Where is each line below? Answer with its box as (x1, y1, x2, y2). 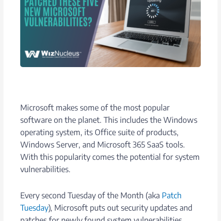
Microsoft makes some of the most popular (20, 102, 170, 112)
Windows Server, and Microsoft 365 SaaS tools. (20, 139, 185, 149)
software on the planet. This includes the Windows (20, 114, 198, 125)
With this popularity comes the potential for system (20, 151, 200, 162)
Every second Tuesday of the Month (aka (20, 190, 162, 200)
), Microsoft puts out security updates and (48, 202, 193, 213)
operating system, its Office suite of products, (20, 127, 179, 137)
